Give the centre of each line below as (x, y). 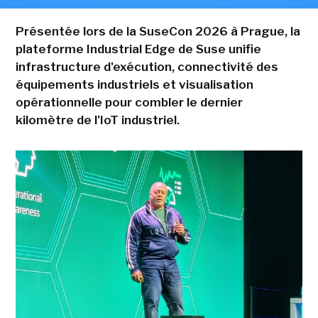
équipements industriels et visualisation (134, 85)
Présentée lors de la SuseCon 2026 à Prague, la (158, 32)
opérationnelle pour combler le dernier (129, 103)
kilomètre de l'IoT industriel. (99, 120)
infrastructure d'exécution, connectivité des (147, 67)
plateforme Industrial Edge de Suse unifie (138, 49)
